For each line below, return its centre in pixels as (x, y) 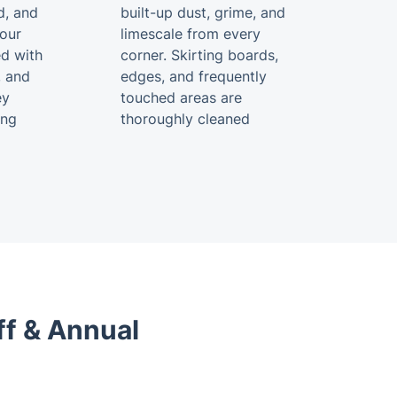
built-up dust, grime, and (203, 12)
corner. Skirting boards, (199, 55)
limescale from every (191, 34)
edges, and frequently (194, 76)
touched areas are (181, 97)
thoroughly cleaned (185, 119)
